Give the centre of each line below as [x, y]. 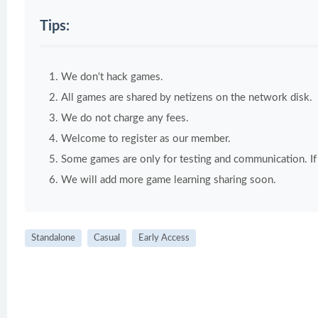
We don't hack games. [112, 77]
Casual [107, 238]
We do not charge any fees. [125, 118]
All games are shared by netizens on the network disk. [187, 98]
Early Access [164, 238]
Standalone [53, 238]
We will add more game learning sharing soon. [169, 180]
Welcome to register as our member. [146, 139]
